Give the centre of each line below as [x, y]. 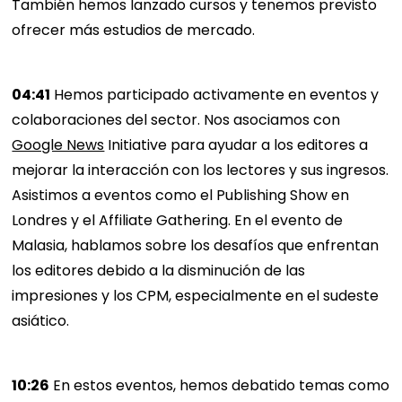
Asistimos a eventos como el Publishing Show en [181, 196]
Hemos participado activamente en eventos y [215, 95]
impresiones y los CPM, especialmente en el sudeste [196, 296]
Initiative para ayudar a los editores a [236, 145]
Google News [58, 145]
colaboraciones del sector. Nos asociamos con [176, 120]
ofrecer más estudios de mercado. [134, 31]
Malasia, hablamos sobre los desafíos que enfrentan [196, 246]
